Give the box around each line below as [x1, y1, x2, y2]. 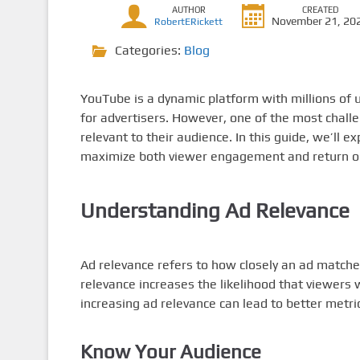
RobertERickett [154, 16, 223, 27]
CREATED [302, 5, 339, 14]
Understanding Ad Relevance [80, 198, 350, 223]
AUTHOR [171, 5, 206, 14]
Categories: [114, 43, 184, 58]
